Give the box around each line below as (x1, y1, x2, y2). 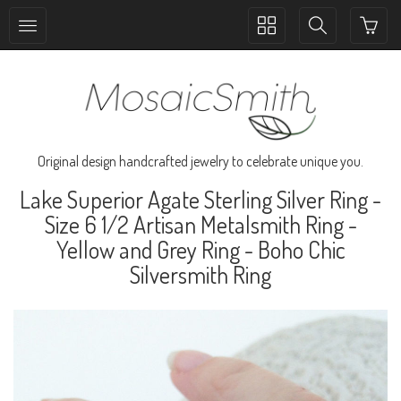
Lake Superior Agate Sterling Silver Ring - (20, 183, 381, 214)
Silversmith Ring (130, 259, 271, 289)
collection (257, 34, 310, 52)
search (308, 34, 345, 52)
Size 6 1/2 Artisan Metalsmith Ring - (44, 209, 357, 239)
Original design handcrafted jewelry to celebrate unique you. (38, 151, 363, 170)
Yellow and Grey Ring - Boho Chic (55, 234, 346, 264)
